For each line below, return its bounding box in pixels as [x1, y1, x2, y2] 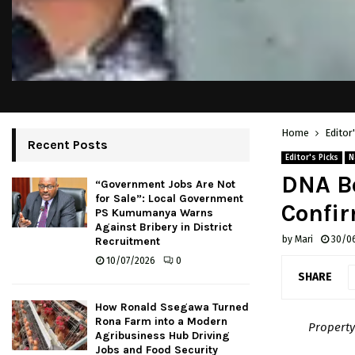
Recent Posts [28, 137, 108, 152]
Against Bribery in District [95, 220, 232, 234]
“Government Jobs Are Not [95, 177, 235, 191]
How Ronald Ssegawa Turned [95, 300, 249, 314]
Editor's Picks [285, 153, 338, 162]
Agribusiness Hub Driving [95, 329, 230, 342]
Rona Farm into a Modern [95, 315, 227, 328]
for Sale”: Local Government [95, 192, 243, 205]
